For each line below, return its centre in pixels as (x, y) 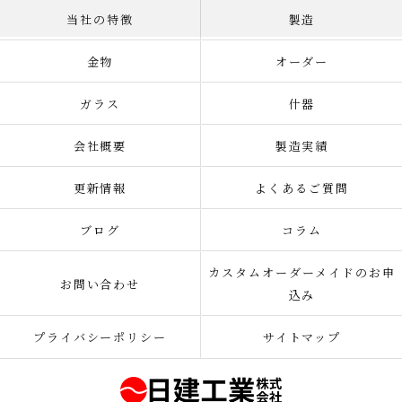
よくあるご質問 (302, 188)
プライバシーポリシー (100, 337)
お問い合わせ (100, 284)
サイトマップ (302, 337)
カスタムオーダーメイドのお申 (302, 272)
